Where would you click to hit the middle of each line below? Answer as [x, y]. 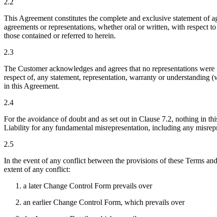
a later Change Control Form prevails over [88, 186]
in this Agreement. [32, 86]
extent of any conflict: [37, 170]
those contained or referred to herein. [60, 36]
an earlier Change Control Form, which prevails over [104, 202]
